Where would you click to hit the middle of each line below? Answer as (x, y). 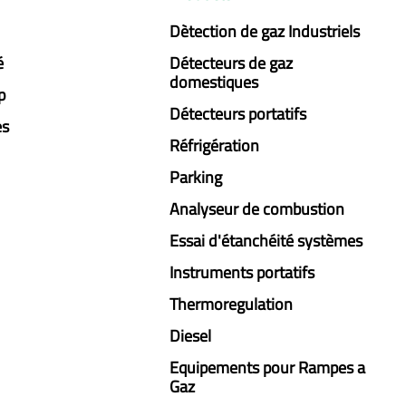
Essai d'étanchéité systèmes (266, 241)
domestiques (214, 82)
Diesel (191, 336)
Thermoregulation (232, 304)
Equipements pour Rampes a (268, 367)
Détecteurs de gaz (232, 63)
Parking (196, 177)
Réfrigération (215, 145)
